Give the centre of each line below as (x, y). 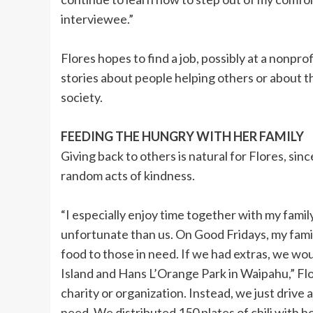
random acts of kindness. (128, 176)
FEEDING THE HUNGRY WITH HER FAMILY (182, 137)
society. (82, 97)
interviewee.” (97, 19)
